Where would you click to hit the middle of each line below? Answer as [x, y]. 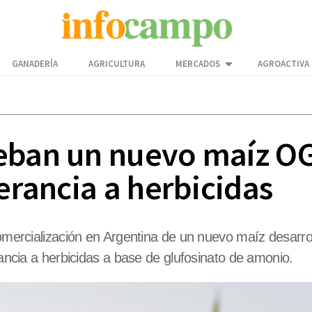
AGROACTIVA [283, 64]
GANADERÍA [35, 64]
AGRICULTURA [117, 64]
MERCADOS [198, 64]
